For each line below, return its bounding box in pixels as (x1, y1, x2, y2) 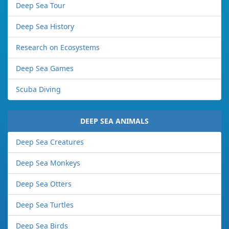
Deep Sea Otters (16, 179, 72, 189)
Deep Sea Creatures (16, 137, 84, 147)
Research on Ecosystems (16, 42, 100, 53)
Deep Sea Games (16, 63, 74, 74)
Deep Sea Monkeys (16, 158, 80, 168)
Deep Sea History (16, 21, 74, 32)
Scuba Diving (16, 84, 61, 95)
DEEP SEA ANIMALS (80, 116, 149, 126)
